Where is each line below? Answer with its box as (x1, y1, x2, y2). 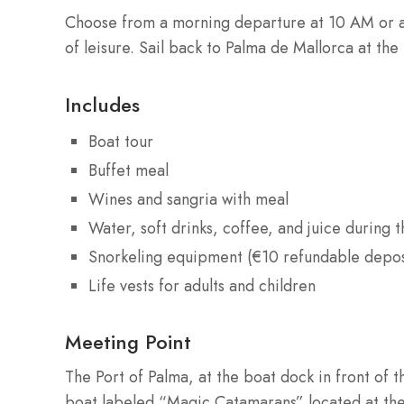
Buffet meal (88, 158, 169, 182)
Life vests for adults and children (88, 273, 316, 298)
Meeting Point (65, 326, 191, 356)
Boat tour (88, 129, 153, 153)
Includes (65, 89, 140, 119)
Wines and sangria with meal (88, 187, 289, 211)
